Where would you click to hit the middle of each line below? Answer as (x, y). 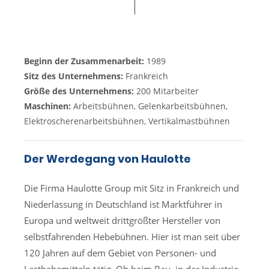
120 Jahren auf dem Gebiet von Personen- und (120, 253)
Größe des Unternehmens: (80, 91)
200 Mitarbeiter (168, 91)
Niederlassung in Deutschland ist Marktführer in (123, 204)
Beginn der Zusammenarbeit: (84, 61)
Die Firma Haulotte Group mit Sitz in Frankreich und (131, 188)
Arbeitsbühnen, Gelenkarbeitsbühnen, (150, 106)
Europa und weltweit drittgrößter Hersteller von (122, 220)
